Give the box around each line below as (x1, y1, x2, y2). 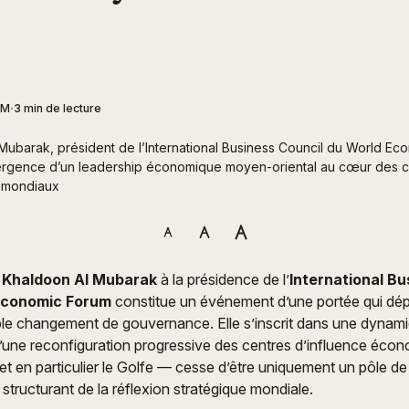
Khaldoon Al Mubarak (2, 270, 157, 289)
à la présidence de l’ (157, 270, 289, 289)
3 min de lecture (14, 101, 101, 116)
